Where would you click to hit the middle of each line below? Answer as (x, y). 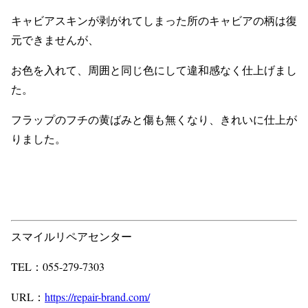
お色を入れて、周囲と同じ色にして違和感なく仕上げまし (154, 70)
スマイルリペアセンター (71, 236)
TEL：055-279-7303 (58, 267)
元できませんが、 (55, 40)
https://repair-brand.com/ (97, 297)
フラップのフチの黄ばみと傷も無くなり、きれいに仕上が (154, 120)
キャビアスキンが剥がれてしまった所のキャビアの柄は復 (154, 21)
